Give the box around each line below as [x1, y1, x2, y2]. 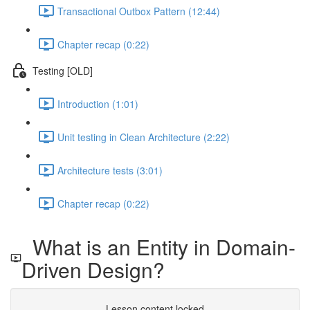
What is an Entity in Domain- [21, 232, 295, 262]
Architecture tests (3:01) [57, 163, 163, 177]
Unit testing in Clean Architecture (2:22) [57, 129, 230, 144]
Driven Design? [21, 255, 165, 284]
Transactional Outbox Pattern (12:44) [57, 3, 220, 18]
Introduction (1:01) [57, 96, 138, 111]
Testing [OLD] [33, 63, 93, 77]
